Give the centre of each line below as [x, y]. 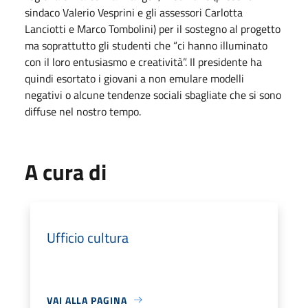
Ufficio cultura [88, 237]
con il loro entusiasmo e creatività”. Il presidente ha [143, 62]
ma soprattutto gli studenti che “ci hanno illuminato [146, 45]
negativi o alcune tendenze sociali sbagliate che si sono [153, 95]
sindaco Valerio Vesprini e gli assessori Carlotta [134, 12]
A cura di [66, 172]
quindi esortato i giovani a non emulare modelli [134, 78]
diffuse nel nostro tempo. [83, 111]
